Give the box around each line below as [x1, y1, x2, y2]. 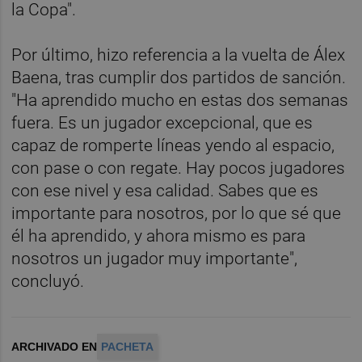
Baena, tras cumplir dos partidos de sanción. [11, 68, 347, 88]
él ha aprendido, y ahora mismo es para [11, 226, 306, 246]
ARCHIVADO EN [11, 340, 98, 354]
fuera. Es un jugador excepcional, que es [11, 113, 314, 133]
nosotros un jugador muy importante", [11, 249, 298, 269]
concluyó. [11, 271, 85, 292]
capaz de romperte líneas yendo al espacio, [11, 136, 335, 156]
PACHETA [101, 340, 154, 354]
